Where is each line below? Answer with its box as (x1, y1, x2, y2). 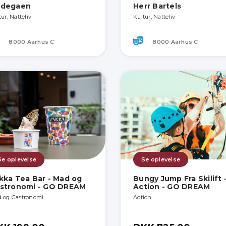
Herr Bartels (133, 2, 181, 11)
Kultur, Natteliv (133, 13, 175, 21)
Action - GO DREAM (133, 182, 210, 192)
